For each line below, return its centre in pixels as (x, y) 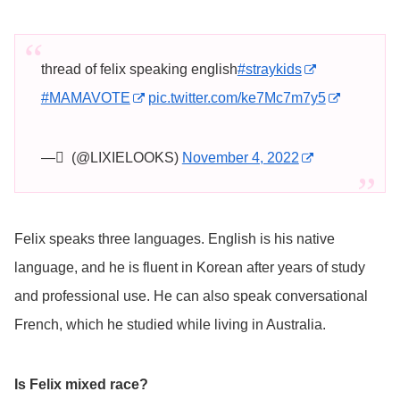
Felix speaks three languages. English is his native (175, 238)
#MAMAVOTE (85, 97)
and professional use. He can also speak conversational (191, 296)
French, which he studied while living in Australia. (170, 324)
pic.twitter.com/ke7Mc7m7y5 (237, 97)
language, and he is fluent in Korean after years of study (190, 267)
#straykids (269, 69)
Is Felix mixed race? (81, 384)
